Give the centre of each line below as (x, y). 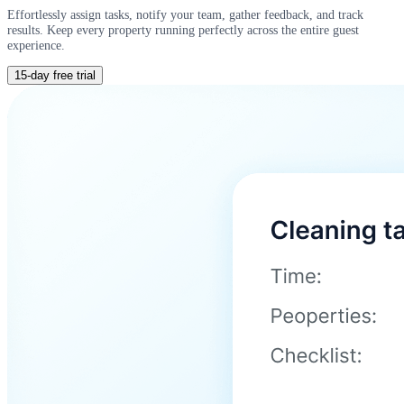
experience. (36, 45)
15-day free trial (55, 76)
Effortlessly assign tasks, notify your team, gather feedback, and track (185, 14)
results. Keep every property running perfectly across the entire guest (183, 29)
